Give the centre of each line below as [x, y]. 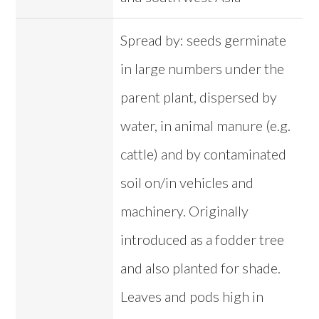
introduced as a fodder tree [203, 240]
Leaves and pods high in [192, 297]
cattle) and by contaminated [204, 154]
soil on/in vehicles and [187, 183]
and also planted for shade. [201, 268]
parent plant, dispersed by [199, 97]
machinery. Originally [185, 211]
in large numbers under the [203, 69]
